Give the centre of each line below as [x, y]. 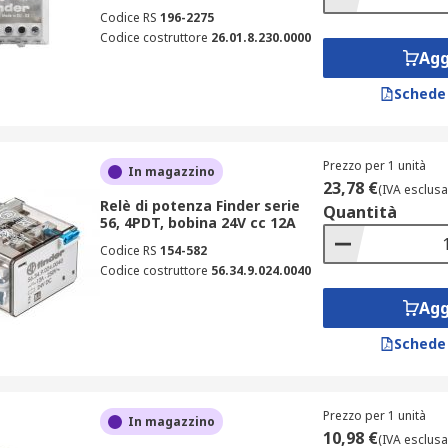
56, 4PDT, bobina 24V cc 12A [197, 222]
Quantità [359, 212]
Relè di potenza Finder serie [199, 205]
